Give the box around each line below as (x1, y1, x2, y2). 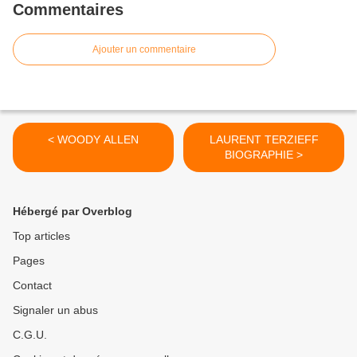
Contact (13, 279, 52, 292)
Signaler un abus (13, 304, 98, 317)
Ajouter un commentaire (92, 44, 196, 56)
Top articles (13, 229, 70, 243)
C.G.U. (13, 328, 47, 342)
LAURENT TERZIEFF (209, 133, 319, 147)
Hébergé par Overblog (13, 205, 132, 218)
